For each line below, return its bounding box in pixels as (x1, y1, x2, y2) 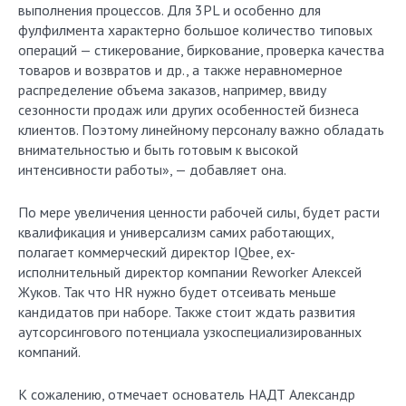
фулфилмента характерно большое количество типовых (18, 21, 372, 39)
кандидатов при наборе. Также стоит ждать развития (18, 303, 355, 321)
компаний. (18, 343, 87, 361)
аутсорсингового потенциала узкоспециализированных (18, 323, 362, 341)
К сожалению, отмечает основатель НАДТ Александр (18, 385, 355, 403)
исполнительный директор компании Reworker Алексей (18, 263, 362, 281)
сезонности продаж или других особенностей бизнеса (18, 101, 359, 119)
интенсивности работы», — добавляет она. (18, 160, 286, 179)
